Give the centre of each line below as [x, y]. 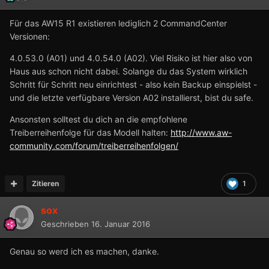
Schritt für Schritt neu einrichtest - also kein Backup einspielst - [133, 84]
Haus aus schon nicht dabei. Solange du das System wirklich [128, 71]
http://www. [194, 132]
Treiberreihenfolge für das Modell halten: [90, 132]
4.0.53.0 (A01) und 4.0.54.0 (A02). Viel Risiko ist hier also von [131, 58]
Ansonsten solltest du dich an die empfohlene [98, 119]
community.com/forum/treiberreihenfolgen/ [94, 145]
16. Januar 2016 [121, 224]
